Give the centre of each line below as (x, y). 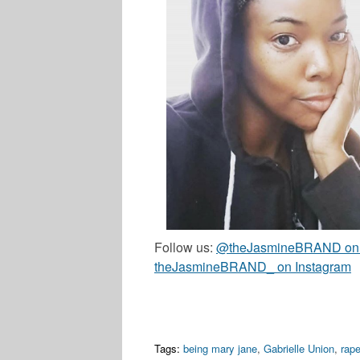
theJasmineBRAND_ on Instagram (253, 267)
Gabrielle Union (299, 349)
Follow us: (185, 247)
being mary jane (220, 349)
